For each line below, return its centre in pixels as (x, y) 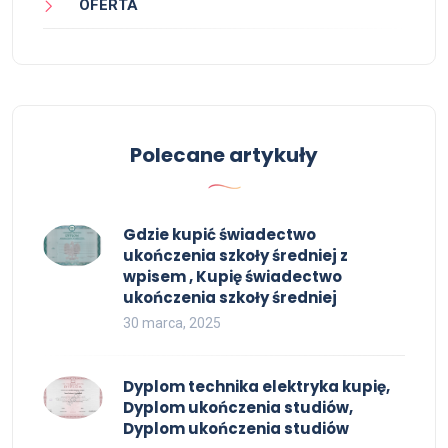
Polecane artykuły (224, 155)
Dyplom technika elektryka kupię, (256, 387)
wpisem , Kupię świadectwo (232, 277)
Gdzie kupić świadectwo (219, 235)
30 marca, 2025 (172, 323)
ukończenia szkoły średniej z (235, 256)
